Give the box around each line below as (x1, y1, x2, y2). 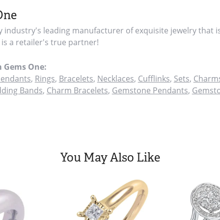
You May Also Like (60, 149, 160, 165)
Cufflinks (137, 73, 170, 84)
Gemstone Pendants (111, 84, 188, 96)
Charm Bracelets (46, 84, 108, 96)
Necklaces (97, 73, 134, 84)
